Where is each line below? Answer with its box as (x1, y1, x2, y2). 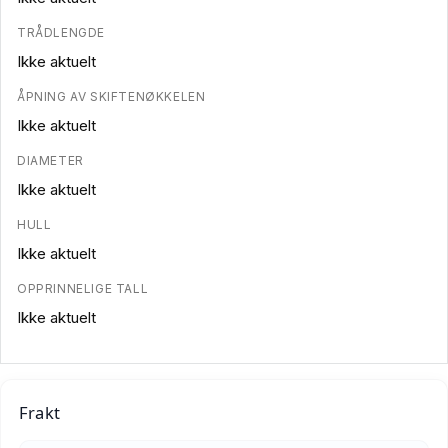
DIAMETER (17, 152, 84, 168)
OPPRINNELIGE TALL (17, 280, 149, 296)
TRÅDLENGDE (17, 24, 105, 40)
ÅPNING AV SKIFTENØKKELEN (17, 88, 206, 104)
